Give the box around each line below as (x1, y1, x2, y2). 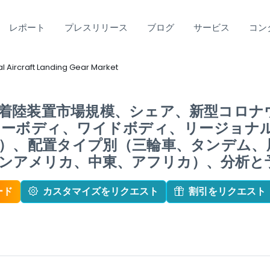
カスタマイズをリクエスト (43, 184, 159, 198)
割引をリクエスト (189, 184, 266, 198)
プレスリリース (64, 21, 128, 34)
